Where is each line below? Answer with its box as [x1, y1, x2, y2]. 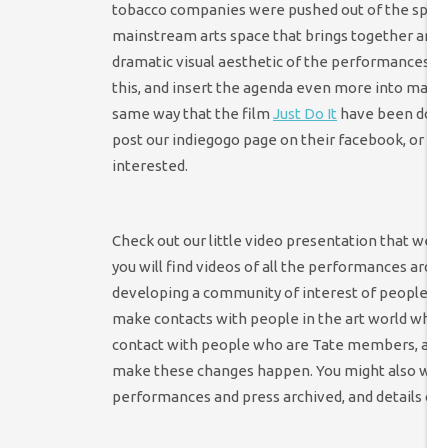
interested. [112, 157, 188, 175]
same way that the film [112, 105, 273, 123]
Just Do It [273, 105, 337, 123]
